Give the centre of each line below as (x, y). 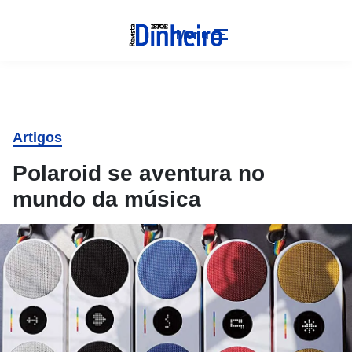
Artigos (37, 137)
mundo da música (107, 199)
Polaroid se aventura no (139, 173)
